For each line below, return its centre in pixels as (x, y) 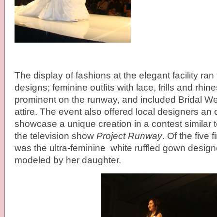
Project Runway (129, 136)
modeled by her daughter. (68, 160)
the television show (55, 136)
